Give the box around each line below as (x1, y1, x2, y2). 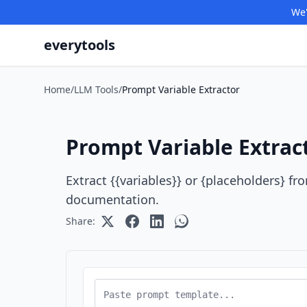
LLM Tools (74, 83, 119, 96)
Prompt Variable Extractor (122, 83, 240, 96)
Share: (66, 214, 95, 228)
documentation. (66, 191, 159, 208)
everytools (44, 36, 115, 54)
